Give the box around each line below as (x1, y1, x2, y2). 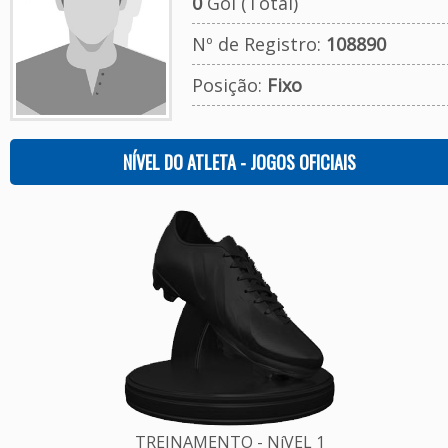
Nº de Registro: (191, 32, 326, 56)
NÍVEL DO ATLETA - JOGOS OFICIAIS (123, 149, 356, 175)
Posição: (191, 73, 267, 97)
